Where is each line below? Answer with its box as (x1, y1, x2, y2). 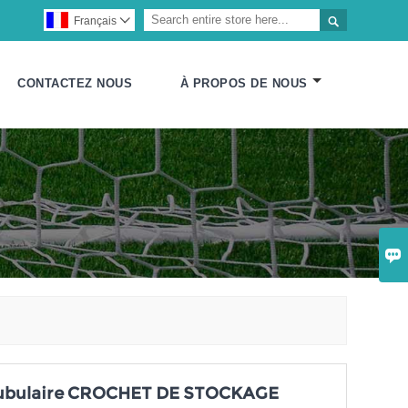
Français (73, 15, 117, 27)
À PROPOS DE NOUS (179, 76, 308, 91)
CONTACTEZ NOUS (17, 76, 133, 91)
